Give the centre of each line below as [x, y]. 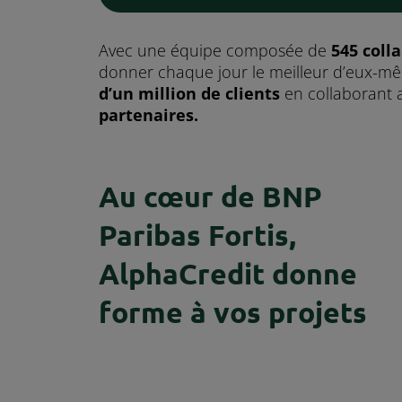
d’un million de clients [189, 94]
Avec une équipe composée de [215, 51]
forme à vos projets [233, 313]
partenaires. [149, 115]
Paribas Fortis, [197, 236]
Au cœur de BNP [210, 197]
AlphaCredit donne [228, 274]
